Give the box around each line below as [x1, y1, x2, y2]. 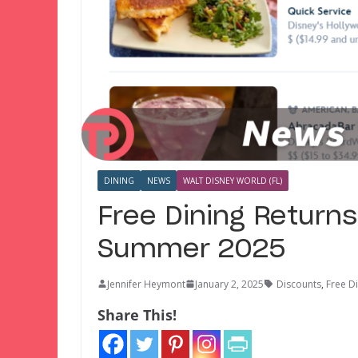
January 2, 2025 [195, 276, 264, 291]
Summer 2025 [97, 236, 286, 262]
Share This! [97, 304, 177, 324]
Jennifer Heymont [107, 276, 185, 291]
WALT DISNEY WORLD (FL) [183, 174, 282, 186]
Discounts [276, 276, 321, 291]
